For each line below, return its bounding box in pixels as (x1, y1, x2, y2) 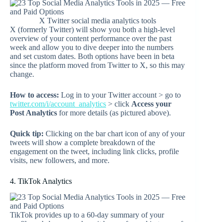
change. (10, 69, 38, 78)
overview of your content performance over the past (10, 34, 171, 43)
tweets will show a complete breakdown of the (10, 138, 155, 147)
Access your (131, 99, 171, 108)
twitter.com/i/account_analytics (10, 99, 106, 108)
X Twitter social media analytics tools (39, 16, 157, 25)
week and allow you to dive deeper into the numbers (10, 43, 173, 52)
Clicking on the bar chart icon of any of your (46, 129, 185, 138)
